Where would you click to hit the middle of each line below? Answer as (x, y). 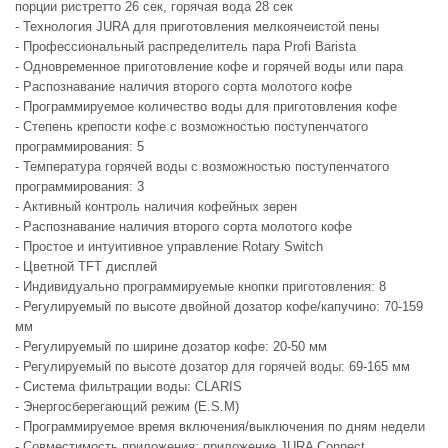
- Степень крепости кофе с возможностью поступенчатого (191, 126)
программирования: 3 (81, 186)
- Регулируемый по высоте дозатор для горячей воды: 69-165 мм (214, 366)
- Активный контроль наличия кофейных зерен (158, 206)
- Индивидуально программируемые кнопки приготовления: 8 (200, 286)
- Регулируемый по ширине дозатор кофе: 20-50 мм (173, 346)
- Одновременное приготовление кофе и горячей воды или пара (209, 66)
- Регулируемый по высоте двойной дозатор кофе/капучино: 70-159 (219, 306)
